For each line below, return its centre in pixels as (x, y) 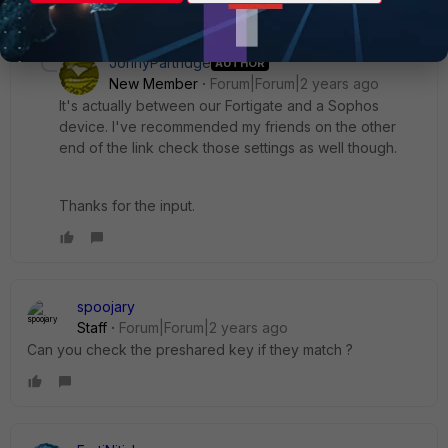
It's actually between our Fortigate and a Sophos (219, 105)
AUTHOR (240, 62)
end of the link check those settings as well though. (230, 147)
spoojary (106, 306)
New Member (153, 83)
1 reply (73, 17)
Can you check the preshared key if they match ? (190, 349)
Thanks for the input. (127, 205)
